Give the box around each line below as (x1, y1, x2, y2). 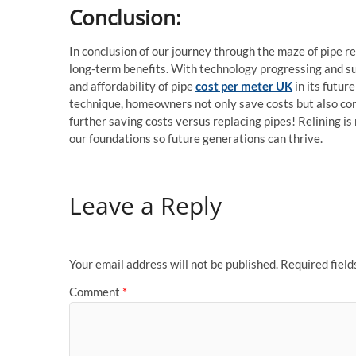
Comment (69, 284, 122, 300)
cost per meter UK (195, 79, 292, 94)
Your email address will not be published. (69, 256, 278, 271)
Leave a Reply (69, 189, 222, 222)
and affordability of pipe (69, 79, 195, 94)
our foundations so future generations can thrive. (69, 131, 323, 146)
